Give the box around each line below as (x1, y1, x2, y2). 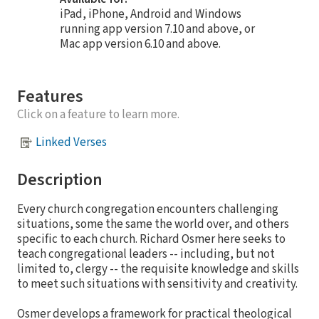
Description (17, 167, 103, 192)
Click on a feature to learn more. (17, 105, 179, 123)
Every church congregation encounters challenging (17, 200, 278, 218)
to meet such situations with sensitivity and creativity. (17, 275, 298, 293)
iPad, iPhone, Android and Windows (60, 5, 241, 23)
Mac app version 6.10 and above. (60, 35, 221, 53)
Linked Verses (36, 134, 107, 152)
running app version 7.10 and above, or (60, 20, 255, 38)
